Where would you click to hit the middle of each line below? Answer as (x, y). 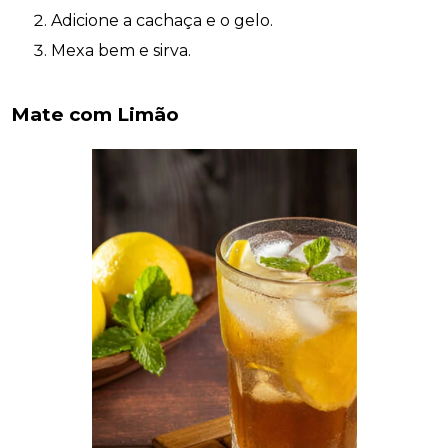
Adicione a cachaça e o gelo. (162, 20)
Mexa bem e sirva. (121, 50)
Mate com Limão (95, 115)
